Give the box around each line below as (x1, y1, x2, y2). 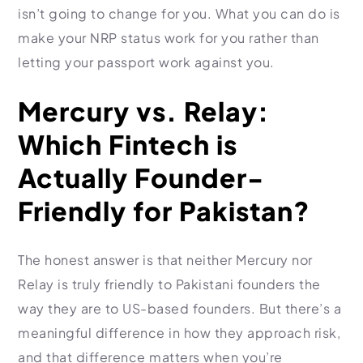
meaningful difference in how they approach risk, (18, 324, 340, 341)
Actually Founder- (18, 161, 264, 194)
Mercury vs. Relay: (18, 95, 269, 127)
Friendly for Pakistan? (18, 194, 310, 227)
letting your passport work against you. (18, 53, 275, 70)
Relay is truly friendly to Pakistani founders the (18, 275, 321, 293)
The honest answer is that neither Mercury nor (18, 251, 313, 268)
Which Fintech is (18, 128, 237, 160)
